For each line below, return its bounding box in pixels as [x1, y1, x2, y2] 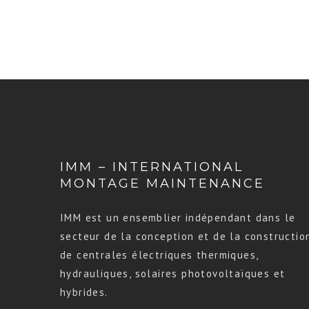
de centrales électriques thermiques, [60, 248, 259, 261]
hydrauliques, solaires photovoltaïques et [60, 267, 286, 280]
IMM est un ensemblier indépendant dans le [60, 211, 296, 224]
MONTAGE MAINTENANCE [60, 176, 265, 191]
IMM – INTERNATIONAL [60, 159, 243, 175]
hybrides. [60, 286, 108, 299]
